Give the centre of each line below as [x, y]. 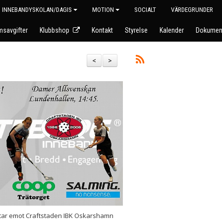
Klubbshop [55, 30]
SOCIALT [145, 10]
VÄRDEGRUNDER [192, 10]
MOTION [103, 10]
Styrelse [136, 30]
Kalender [172, 30]
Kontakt [102, 30]
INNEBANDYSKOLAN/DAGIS [37, 10]
